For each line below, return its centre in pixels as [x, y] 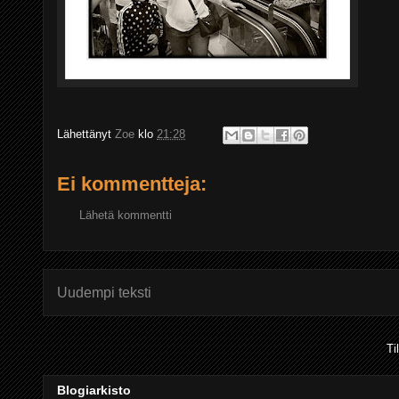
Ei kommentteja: [132, 184]
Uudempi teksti [104, 292]
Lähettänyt [86, 134]
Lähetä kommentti [126, 215]
